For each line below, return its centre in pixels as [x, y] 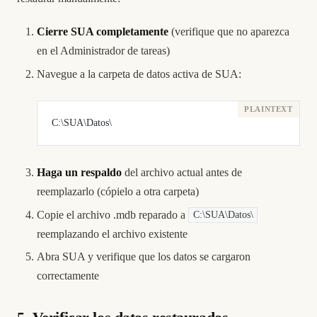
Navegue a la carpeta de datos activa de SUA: [139, 74]
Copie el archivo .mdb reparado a [113, 214]
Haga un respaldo [79, 172]
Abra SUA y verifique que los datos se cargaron [144, 257]
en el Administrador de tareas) [103, 51]
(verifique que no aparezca [229, 32]
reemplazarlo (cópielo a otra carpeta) [118, 191]
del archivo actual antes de [182, 172]
